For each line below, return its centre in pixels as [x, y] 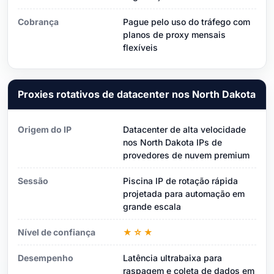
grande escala [152, 206]
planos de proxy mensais [174, 34]
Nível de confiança [57, 232]
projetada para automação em [184, 193]
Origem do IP [45, 129]
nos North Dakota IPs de [172, 142]
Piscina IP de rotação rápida [180, 180]
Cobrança [38, 21]
